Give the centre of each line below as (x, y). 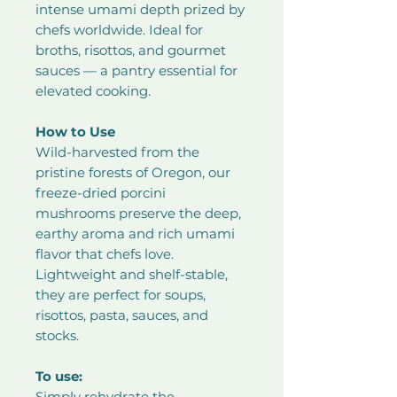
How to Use (75, 132)
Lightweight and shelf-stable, (132, 274)
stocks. (57, 335)
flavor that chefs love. (105, 254)
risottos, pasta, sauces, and (122, 315)
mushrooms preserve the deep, (138, 213)
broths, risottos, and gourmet (131, 50)
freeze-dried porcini (101, 193)
